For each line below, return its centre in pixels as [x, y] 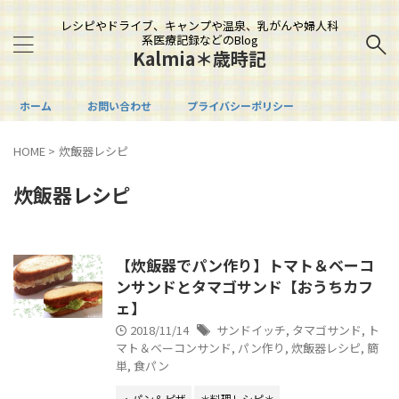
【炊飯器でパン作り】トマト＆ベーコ [245, 265]
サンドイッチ [251, 330]
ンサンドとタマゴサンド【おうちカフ [244, 286]
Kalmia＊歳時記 [199, 58]
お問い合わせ [119, 106]
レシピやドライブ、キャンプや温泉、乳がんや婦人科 [199, 25]
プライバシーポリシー [240, 106]
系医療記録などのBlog [199, 40]
